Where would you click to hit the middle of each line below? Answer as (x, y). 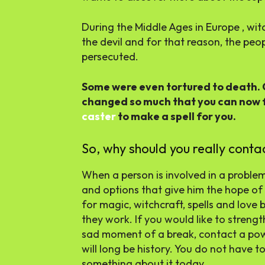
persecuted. (110, 57)
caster (99, 117)
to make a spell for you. (176, 117)
